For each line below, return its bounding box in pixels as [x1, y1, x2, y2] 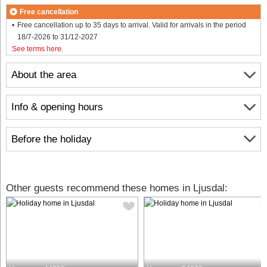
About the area [11, 69, 76, 81]
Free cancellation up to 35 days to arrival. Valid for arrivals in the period [17, 20, 246, 29]
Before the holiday [11, 133, 92, 145]
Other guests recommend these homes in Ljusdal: [6, 182, 228, 194]
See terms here [12, 44, 61, 53]
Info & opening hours [11, 101, 103, 113]
